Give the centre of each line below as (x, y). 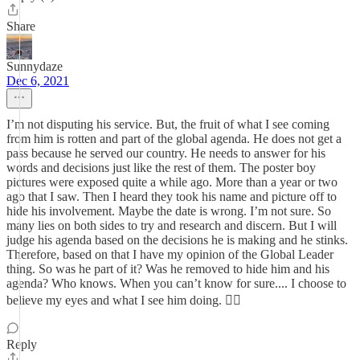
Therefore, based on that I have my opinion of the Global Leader (170, 254)
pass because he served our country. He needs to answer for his (166, 153)
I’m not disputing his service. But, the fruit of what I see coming (168, 124)
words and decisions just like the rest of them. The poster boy (161, 168)
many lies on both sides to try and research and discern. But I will (172, 225)
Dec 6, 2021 (38, 81)
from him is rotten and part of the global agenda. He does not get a (174, 139)
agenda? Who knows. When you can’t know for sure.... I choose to (176, 283)
